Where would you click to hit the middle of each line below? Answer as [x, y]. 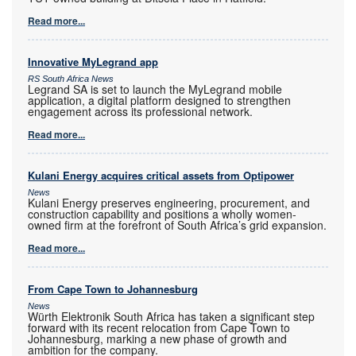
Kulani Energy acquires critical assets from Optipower [161, 175]
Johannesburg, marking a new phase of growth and [157, 338]
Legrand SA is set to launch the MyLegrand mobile [155, 89]
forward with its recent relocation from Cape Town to [159, 327]
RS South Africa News [71, 78]
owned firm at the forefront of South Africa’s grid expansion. [177, 224]
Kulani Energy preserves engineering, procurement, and [169, 202]
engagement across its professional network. [140, 111]
